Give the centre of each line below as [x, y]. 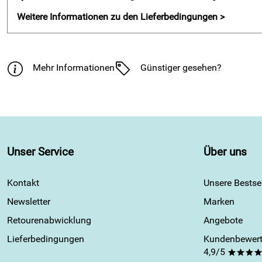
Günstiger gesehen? [181, 68]
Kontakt [23, 183]
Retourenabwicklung [49, 220]
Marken [219, 201]
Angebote [223, 220]
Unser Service [40, 152]
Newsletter [29, 201]
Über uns [225, 152]
